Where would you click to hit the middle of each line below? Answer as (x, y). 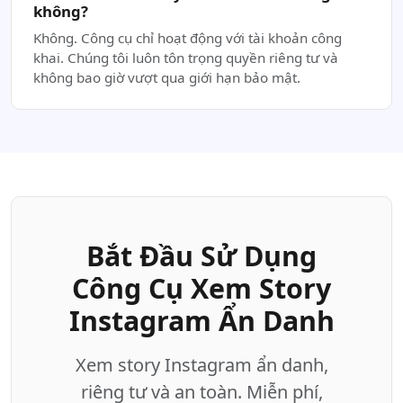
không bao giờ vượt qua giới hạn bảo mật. (167, 77)
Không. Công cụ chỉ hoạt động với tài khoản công (188, 38)
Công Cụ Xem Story (201, 288)
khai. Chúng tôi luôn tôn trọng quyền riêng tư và (186, 58)
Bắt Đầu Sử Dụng (201, 256)
